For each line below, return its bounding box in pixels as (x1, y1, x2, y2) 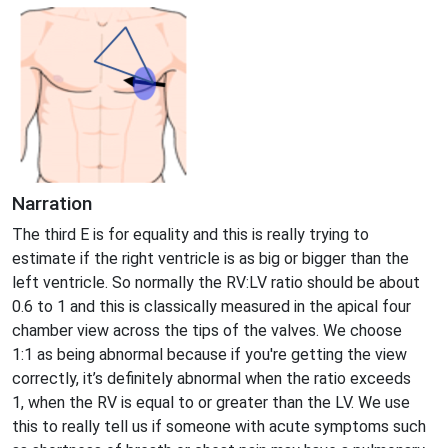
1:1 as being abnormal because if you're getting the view (12, 344, 407, 364)
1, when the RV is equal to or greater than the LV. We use (12, 392, 410, 412)
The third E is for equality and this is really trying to (12, 224, 369, 244)
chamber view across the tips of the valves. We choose (12, 320, 402, 340)
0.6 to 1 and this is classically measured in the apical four (12, 296, 411, 316)
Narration (12, 191, 92, 215)
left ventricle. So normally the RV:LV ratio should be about (12, 272, 420, 292)
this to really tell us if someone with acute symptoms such (12, 416, 426, 436)
